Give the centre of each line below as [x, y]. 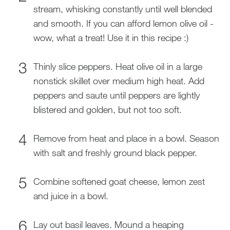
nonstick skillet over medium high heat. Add [119, 81]
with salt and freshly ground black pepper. [115, 153]
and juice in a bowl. [71, 196]
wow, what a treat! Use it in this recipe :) [111, 38]
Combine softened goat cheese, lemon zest [119, 181]
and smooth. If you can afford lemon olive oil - [123, 23]
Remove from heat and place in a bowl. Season [126, 138]
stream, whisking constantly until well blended [122, 9]
